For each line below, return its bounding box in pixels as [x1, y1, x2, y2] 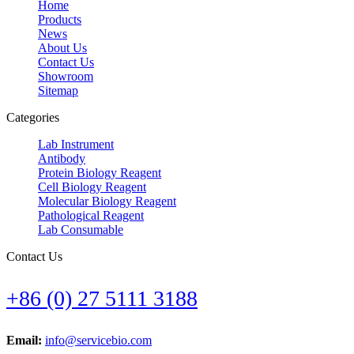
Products [38, 12, 81, 26]
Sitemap [38, 83, 78, 97]
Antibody [38, 151, 85, 165]
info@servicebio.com [45, 333, 152, 347]
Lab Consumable [38, 222, 123, 236]
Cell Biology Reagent [38, 179, 146, 194]
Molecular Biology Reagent [38, 194, 176, 208]
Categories [6, 110, 59, 124]
